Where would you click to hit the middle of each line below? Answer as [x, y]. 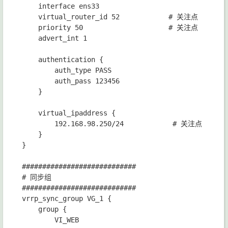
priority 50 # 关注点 [110, 28]
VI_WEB [50, 220]
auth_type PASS [67, 70]
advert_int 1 [54, 38]
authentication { [63, 60]
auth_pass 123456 [71, 81]
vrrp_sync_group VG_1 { [67, 199]
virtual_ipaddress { [69, 113]
